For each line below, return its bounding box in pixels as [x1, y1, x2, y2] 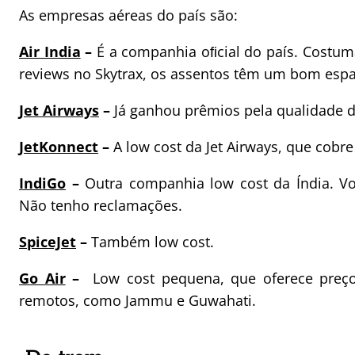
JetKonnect [19, 137, 98, 157]
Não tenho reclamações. [19, 196, 182, 216]
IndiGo [19, 174, 66, 193]
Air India [19, 42, 81, 62]
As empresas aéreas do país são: [19, 6, 238, 25]
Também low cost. [87, 232, 214, 252]
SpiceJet [19, 232, 76, 252]
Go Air [19, 269, 66, 288]
